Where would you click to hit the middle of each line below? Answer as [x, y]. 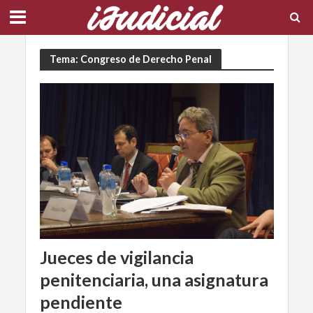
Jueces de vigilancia [116, 257]
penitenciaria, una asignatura [154, 280]
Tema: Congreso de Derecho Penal [130, 59]
